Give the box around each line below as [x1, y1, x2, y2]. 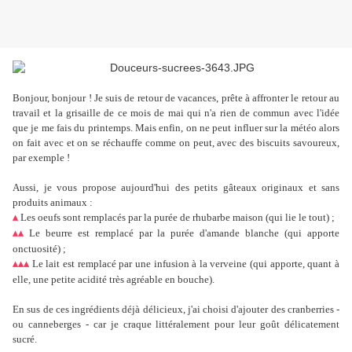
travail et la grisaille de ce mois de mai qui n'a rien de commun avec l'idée [13, 107, 339, 119]
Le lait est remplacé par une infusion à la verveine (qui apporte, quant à [29, 258, 339, 270]
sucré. [13, 333, 39, 346]
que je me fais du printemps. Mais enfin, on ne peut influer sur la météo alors [13, 122, 339, 134]
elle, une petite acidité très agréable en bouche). [13, 273, 217, 286]
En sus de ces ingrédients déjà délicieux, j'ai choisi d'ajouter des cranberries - [13, 303, 339, 316]
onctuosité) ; [13, 243, 66, 255]
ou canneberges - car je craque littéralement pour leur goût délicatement [13, 318, 339, 331]
